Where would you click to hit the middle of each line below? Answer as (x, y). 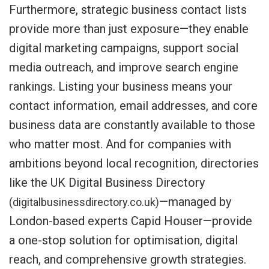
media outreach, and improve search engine (124, 67)
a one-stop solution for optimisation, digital (123, 240)
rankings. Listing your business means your (121, 86)
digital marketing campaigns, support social (124, 48)
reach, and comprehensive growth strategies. (128, 259)
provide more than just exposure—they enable (129, 29)
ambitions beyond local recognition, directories (134, 163)
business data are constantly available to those (132, 125)
